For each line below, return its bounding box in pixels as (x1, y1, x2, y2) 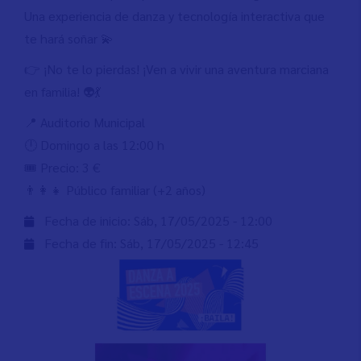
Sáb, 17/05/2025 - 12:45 (120, 234, 259, 251)
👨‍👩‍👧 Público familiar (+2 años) (24, 181, 205, 198)
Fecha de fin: (44, 234, 120, 251)
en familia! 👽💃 (24, 83, 101, 100)
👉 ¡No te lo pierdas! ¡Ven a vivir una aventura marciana (24, 60, 329, 77)
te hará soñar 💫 (24, 30, 114, 47)
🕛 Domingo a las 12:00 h (24, 136, 164, 153)
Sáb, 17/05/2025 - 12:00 (134, 212, 272, 229)
